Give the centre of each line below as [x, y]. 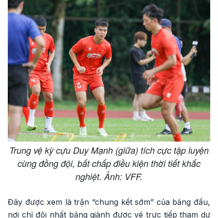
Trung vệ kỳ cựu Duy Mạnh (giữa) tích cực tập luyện [109, 150]
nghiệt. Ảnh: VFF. [109, 176]
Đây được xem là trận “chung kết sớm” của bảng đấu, [109, 202]
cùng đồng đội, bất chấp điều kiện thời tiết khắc [109, 163]
